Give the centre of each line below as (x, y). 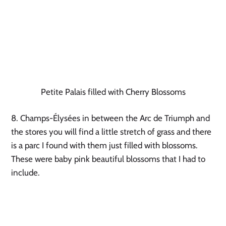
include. (26, 173)
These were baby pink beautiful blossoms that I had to (108, 159)
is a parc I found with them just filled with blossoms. (105, 146)
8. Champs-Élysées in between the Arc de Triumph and (111, 118)
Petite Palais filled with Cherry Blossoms (113, 92)
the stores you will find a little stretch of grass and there (111, 132)
